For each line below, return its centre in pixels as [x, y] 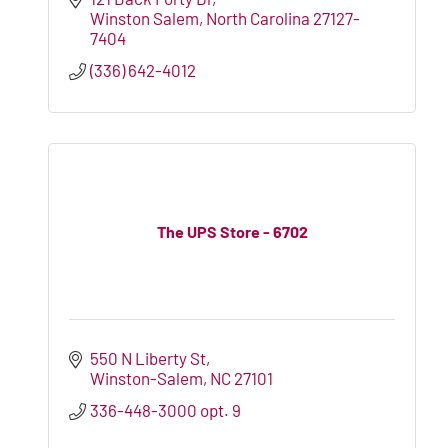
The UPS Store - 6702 [232, 232]
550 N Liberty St [148, 357]
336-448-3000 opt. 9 [166, 409]
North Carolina [258, 17]
